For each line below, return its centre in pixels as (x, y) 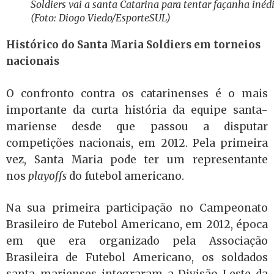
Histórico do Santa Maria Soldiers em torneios (133, 45)
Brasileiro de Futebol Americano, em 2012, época (137, 224)
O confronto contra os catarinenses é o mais (137, 93)
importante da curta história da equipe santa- (137, 110)
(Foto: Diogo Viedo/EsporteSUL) (101, 18)
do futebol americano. (127, 176)
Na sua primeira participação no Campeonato (137, 208)
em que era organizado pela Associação (137, 241)
